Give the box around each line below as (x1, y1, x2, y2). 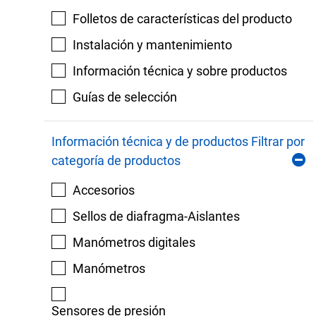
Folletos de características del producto (72, 11, 292, 26)
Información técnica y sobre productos (72, 63, 287, 78)
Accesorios (72, 183, 135, 197)
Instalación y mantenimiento (72, 37, 232, 52)
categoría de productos (51, 153, 181, 168)
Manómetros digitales (72, 235, 195, 250)
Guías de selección (72, 90, 177, 104)
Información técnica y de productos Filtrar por (51, 134, 305, 149)
